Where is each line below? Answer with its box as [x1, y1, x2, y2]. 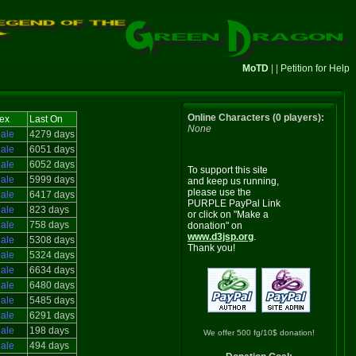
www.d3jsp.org [188, 231, 253, 242]
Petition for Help [281, 63, 350, 74]
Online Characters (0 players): [188, 112, 324, 123]
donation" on [188, 220, 242, 231]
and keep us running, [188, 176, 279, 187]
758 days [29, 219, 69, 230]
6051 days [29, 144, 75, 155]
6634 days [29, 265, 75, 276]
